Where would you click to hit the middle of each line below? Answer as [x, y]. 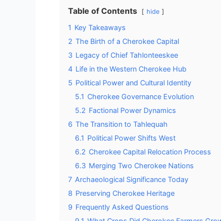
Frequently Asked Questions [122, 207]
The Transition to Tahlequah [122, 124]
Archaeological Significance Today [132, 179]
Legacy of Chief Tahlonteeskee [127, 55]
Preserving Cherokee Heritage [125, 193]
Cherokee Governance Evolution [141, 96]
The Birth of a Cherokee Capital [127, 41]
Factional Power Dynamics [132, 110]
